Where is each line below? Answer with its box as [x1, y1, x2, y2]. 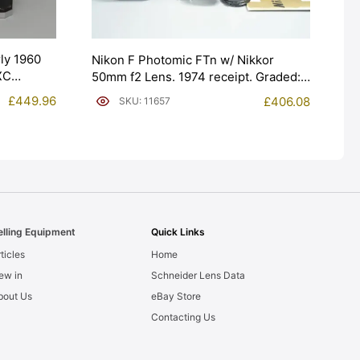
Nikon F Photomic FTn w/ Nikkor [92, 51, 274, 67]
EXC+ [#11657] [92, 85, 175, 101]
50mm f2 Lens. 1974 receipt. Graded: [92, 68, 301, 84]
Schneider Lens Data [150, 269, 245, 282]
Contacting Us [150, 311, 215, 324]
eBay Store [150, 290, 201, 303]
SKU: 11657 [119, 95, 170, 108]
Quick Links [150, 226, 205, 239]
